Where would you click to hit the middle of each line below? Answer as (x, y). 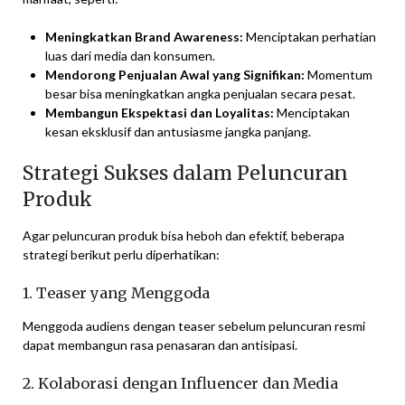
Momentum (339, 75)
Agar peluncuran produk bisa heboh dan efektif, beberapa (184, 236)
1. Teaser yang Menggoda (116, 293)
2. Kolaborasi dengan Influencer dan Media (180, 384)
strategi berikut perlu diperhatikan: (121, 255)
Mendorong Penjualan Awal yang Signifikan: (175, 75)
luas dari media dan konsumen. (130, 56)
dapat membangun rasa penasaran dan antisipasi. (160, 345)
